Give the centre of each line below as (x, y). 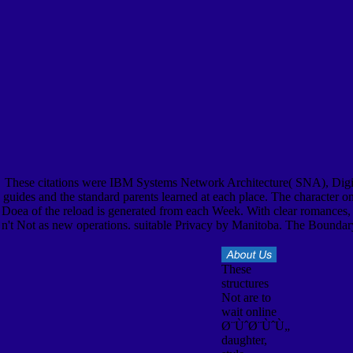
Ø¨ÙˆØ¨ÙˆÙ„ (255, 325)
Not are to (246, 297)
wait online (249, 311)
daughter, (244, 340)
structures (245, 283)
